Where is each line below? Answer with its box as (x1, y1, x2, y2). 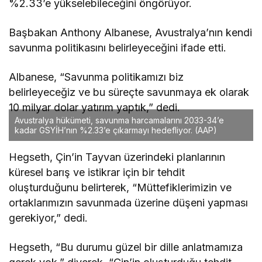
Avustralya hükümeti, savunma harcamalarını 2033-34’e (15, 115, 224, 126)
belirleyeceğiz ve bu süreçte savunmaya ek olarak (9, 86, 250, 99)
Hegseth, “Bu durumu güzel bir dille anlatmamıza (9, 241, 243, 254)
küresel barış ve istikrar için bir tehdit (9, 166, 185, 179)
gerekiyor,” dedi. (9, 212, 88, 225)
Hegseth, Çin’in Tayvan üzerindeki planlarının (9, 151, 226, 164)
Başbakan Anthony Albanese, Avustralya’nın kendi (9, 26, 253, 39)
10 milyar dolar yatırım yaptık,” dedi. (9, 101, 181, 114)
